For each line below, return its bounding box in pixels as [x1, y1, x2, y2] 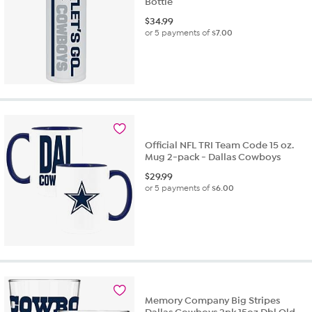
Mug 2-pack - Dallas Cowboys [145, 151, 281, 164]
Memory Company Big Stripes [145, 295, 281, 307]
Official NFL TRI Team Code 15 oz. [145, 139, 295, 152]
